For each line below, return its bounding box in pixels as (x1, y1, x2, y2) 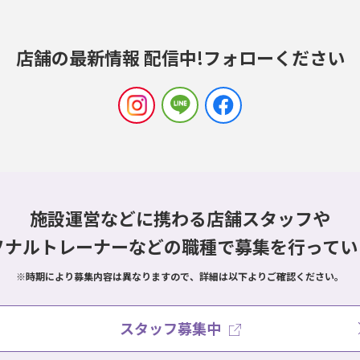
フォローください (202, 44, 345, 71)
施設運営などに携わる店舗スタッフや (30, 205, 330, 231)
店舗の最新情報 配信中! (15, 44, 203, 71)
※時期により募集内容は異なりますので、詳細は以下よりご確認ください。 (16, 269, 344, 284)
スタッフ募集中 (119, 317, 221, 339)
